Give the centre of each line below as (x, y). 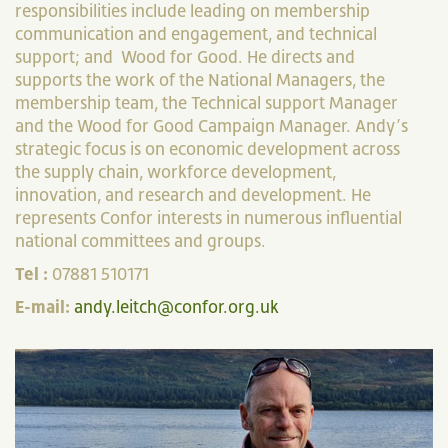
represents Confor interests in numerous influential (208, 218)
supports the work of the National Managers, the (200, 80)
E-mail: (42, 307)
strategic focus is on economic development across (207, 149)
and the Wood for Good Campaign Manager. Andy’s (211, 126)
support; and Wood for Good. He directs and (185, 57)
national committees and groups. (144, 241)
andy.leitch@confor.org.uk (176, 307)
